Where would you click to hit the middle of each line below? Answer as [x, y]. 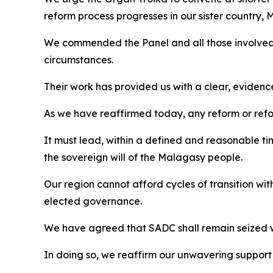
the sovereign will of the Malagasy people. [143, 158]
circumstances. [79, 60]
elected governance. [93, 201]
